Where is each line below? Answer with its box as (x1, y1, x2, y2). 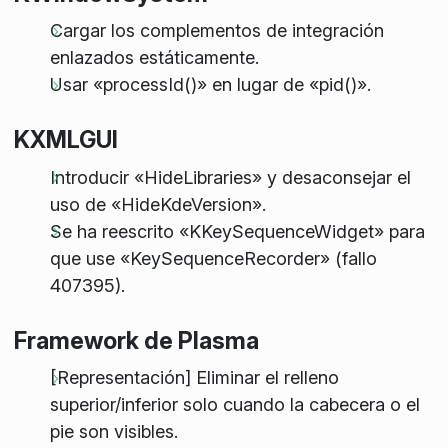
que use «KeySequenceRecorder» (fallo (49, 247, 377, 269)
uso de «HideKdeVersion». (49, 193, 266, 215)
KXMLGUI (13, 125, 118, 155)
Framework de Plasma (13, 325, 259, 355)
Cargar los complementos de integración (49, 20, 384, 42)
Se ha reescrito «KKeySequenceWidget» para (49, 220, 425, 242)
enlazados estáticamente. (49, 47, 259, 69)
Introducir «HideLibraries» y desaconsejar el (49, 166, 411, 188)
